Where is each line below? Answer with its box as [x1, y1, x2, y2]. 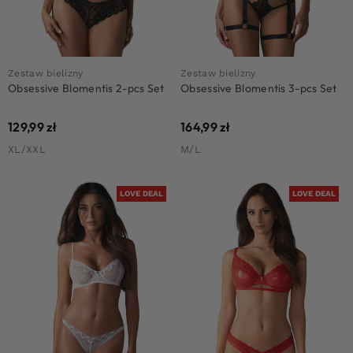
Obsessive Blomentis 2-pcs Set [8, 80, 165, 95]
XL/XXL [8, 143, 46, 155]
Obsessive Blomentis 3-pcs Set [180, 80, 337, 95]
